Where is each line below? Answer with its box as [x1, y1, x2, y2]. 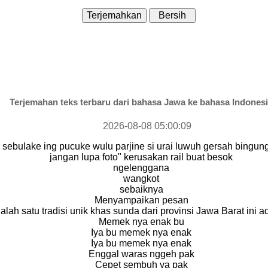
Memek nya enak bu [98, 216, 184, 227]
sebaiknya [119, 184, 163, 194]
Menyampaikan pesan [94, 194, 188, 205]
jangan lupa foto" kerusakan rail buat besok [50, 151, 233, 162]
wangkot [123, 173, 159, 184]
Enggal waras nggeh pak [88, 248, 194, 259]
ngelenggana [113, 162, 169, 173]
